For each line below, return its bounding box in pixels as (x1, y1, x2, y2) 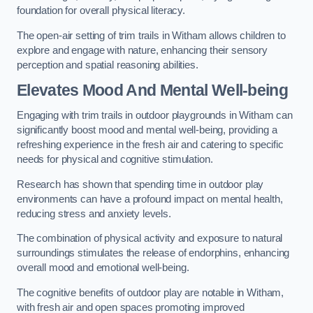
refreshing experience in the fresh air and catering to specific (17, 139, 284, 150)
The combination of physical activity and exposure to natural (17, 233, 283, 245)
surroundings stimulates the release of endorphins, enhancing (17, 247, 290, 259)
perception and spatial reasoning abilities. (17, 59, 198, 71)
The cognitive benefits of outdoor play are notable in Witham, (17, 286, 284, 298)
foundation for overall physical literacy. (17, 5, 186, 17)
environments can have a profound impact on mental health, (17, 193, 283, 205)
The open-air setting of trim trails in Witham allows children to (17, 29, 286, 41)
